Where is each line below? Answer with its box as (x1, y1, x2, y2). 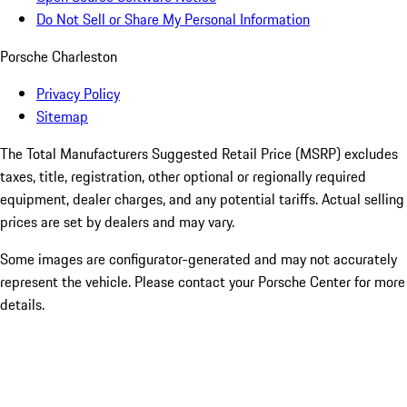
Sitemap (36, 105, 88, 128)
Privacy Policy (36, 83, 120, 105)
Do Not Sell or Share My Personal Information (36, 8, 310, 31)
